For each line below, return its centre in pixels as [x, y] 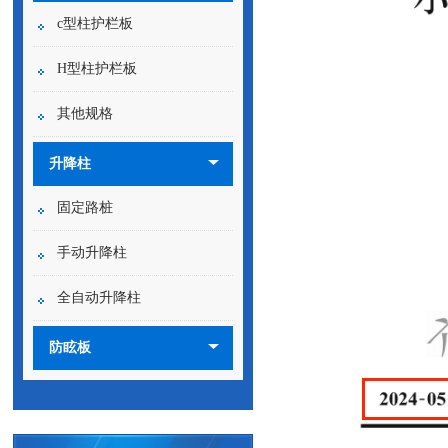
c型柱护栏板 [95, 23]
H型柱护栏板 [97, 68]
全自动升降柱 [99, 297]
